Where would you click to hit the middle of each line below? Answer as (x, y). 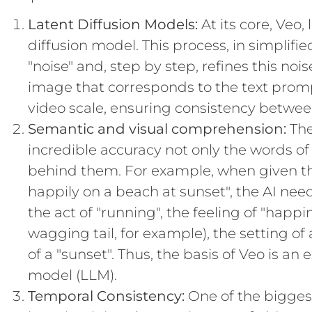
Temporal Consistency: (106, 296)
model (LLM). (72, 275)
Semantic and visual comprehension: (157, 129)
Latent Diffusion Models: (113, 24)
